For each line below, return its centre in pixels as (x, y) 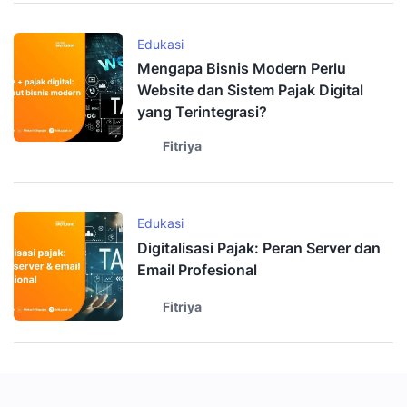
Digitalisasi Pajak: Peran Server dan (259, 248)
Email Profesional (197, 270)
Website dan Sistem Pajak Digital (250, 89)
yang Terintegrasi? (202, 111)
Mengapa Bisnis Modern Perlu (242, 68)
